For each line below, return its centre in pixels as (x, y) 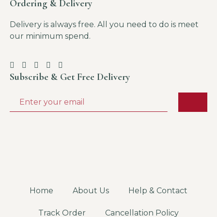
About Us (91, 191)
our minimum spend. (50, 36)
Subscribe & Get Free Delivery (70, 77)
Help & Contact (158, 191)
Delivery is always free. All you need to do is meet (104, 24)
